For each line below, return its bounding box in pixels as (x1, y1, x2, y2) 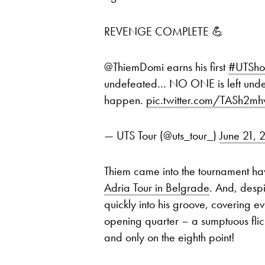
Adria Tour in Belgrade (104, 180, 209, 196)
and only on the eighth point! (104, 230, 235, 245)
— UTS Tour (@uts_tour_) (104, 128, 219, 144)
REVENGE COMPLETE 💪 (104, 24, 224, 40)
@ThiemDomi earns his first (104, 59, 228, 75)
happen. (104, 92, 146, 108)
